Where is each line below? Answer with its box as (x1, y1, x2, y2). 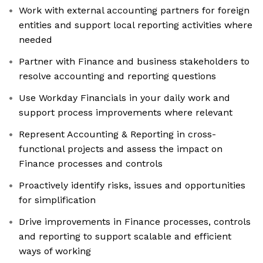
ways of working (19, 245, 91, 257)
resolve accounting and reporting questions (19, 70, 216, 82)
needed (19, 34, 52, 46)
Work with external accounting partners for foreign (19, 5, 249, 16)
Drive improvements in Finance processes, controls (19, 216, 251, 228)
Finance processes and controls (19, 158, 163, 170)
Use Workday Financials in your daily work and (19, 92, 230, 104)
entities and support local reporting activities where (19, 19, 252, 31)
